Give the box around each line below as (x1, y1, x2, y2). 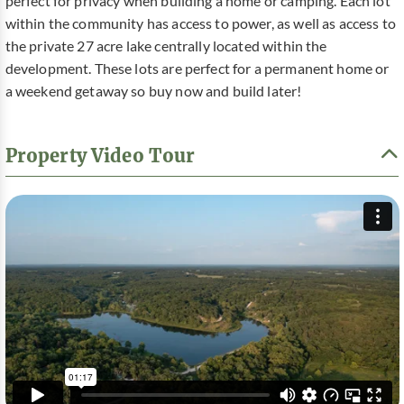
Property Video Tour (5, 143, 196, 168)
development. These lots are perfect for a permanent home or (5, 60, 390, 78)
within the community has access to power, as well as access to (5, 15, 396, 32)
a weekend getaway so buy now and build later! (5, 83, 302, 100)
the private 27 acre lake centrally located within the (5, 38, 327, 55)
